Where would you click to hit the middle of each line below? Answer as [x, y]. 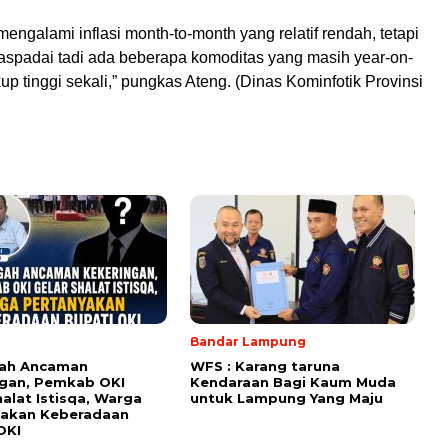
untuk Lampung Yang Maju [286, 397]
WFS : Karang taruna [265, 365]
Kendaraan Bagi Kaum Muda [293, 381]
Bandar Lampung [248, 341]
